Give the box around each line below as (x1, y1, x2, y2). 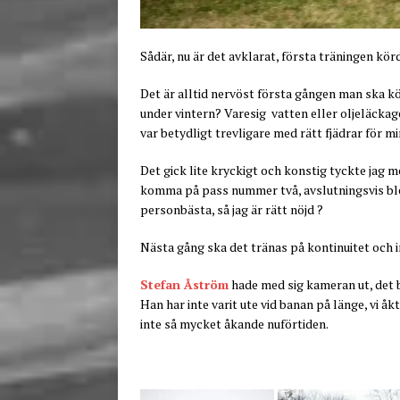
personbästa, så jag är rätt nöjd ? (140, 200, 323, 218)
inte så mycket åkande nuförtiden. (140, 314, 329, 332)
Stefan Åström (140, 275, 229, 293)
